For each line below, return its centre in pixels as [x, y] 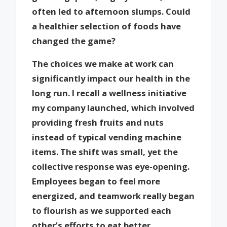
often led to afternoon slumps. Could [111, 12]
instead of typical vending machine [107, 137]
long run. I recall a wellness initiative [109, 93]
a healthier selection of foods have [107, 26]
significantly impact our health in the [111, 78]
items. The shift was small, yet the [105, 152]
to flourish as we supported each [102, 210]
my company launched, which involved [113, 107]
